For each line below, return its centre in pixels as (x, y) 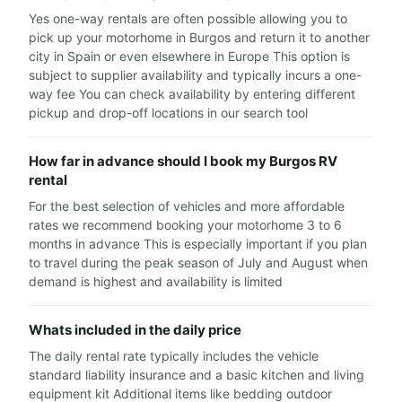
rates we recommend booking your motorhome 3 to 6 (185, 225)
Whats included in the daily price (135, 330)
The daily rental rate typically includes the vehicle (174, 356)
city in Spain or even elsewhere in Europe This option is (189, 56)
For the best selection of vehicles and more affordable (187, 206)
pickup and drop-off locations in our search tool (168, 113)
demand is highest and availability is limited (156, 281)
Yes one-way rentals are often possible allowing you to (188, 18)
